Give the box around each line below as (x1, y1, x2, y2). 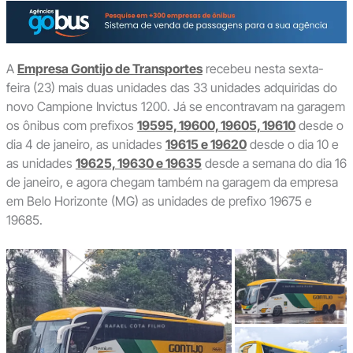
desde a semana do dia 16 (201, 154, 347, 171)
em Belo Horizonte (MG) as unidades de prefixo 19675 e (6, 192, 312, 209)
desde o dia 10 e (246, 136, 339, 152)
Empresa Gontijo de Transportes (17, 60, 203, 76)
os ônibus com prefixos (6, 117, 137, 133)
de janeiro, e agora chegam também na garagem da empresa (6, 173, 338, 190)
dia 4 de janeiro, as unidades (6, 136, 165, 152)
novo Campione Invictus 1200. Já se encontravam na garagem (6, 98, 345, 114)
